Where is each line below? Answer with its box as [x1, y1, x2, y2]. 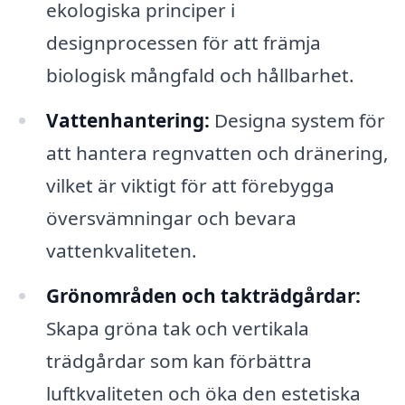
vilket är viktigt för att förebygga [45, 172, 334, 198]
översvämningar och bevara [45, 204, 297, 231]
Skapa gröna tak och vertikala [45, 315, 309, 341]
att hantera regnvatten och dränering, [45, 139, 389, 165]
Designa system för [209, 107, 385, 133]
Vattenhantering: [45, 107, 210, 133]
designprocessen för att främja [45, 29, 321, 55]
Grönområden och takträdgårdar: [45, 282, 361, 308]
